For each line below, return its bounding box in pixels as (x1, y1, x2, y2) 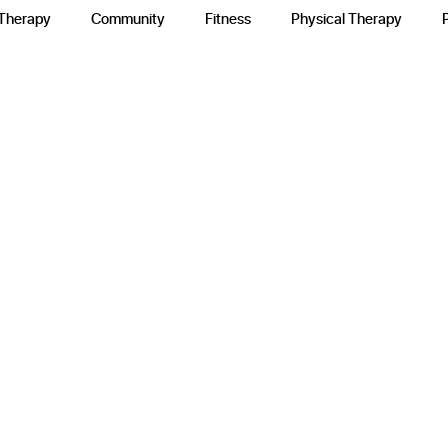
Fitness (205, 7, 252, 29)
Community (91, 7, 166, 29)
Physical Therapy (291, 7, 403, 29)
